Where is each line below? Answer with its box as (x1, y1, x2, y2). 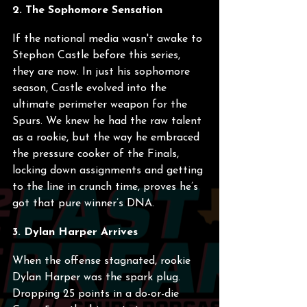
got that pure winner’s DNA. (12, 198, 154, 209)
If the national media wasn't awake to (12, 34, 206, 45)
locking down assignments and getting (12, 165, 206, 176)
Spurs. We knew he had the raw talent (12, 116, 205, 127)
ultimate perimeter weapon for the (12, 99, 191, 110)
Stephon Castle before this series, (12, 50, 184, 61)
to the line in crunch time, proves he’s (12, 182, 201, 193)
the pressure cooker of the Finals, (12, 149, 182, 160)
